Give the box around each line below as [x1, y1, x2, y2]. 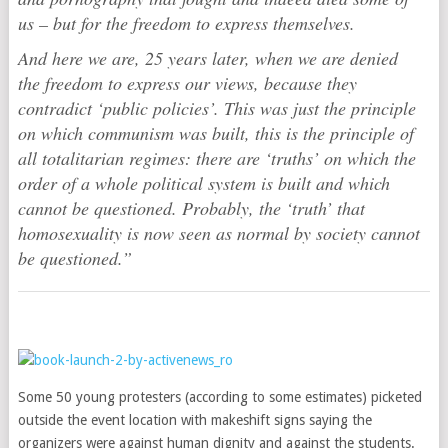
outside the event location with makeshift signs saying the [17, 412, 372, 428]
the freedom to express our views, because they [17, 71, 357, 95]
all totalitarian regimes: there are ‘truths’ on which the [17, 146, 416, 170]
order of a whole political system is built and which [17, 171, 390, 195]
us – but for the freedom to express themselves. [17, 11, 355, 35]
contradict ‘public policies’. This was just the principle [17, 96, 416, 120]
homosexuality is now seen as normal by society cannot [17, 221, 420, 245]
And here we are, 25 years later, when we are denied [17, 46, 398, 70]
